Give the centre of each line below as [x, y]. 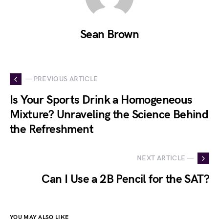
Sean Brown [109, 34]
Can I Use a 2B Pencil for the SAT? [125, 179]
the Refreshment [52, 129]
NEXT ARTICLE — [165, 158]
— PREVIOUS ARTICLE [62, 79]
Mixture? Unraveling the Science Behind [109, 114]
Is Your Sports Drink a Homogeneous [101, 100]
